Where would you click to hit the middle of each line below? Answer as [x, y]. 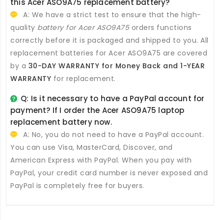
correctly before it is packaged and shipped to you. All [110, 40]
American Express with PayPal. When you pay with [101, 160]
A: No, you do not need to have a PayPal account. [112, 134]
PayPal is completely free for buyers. [77, 185]
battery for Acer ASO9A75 [83, 27]
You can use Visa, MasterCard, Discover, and [92, 147]
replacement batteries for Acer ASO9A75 [85, 53]
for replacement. [83, 78]
